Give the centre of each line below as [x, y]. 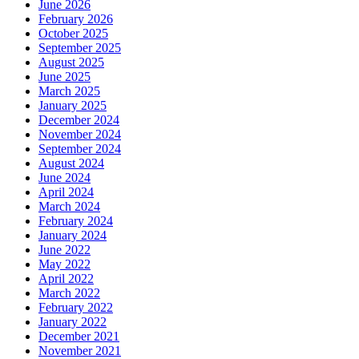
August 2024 [71, 163]
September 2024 [80, 149]
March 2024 [69, 207]
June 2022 [65, 250]
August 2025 [71, 63]
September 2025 [80, 48]
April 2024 [66, 192]
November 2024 [80, 135]
